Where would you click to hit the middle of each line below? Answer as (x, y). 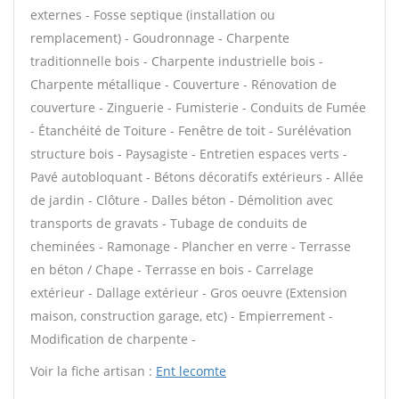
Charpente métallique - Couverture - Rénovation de (183, 84)
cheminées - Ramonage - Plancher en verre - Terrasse (191, 246)
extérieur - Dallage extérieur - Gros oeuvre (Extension (189, 293)
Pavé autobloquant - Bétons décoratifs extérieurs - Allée (197, 177)
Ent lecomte (191, 371)
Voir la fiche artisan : (93, 371)
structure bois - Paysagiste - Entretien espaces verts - (189, 154)
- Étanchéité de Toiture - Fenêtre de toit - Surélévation (191, 130)
